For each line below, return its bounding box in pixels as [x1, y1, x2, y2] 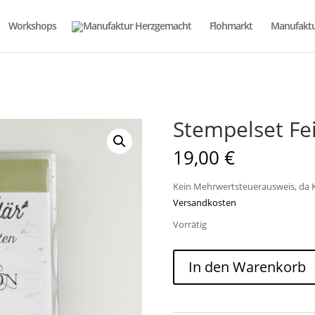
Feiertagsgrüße [172, 266, 243, 280]
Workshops [8, 19, 56, 32]
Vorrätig [172, 218, 207, 231]
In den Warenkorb [188, 257, 306, 276]
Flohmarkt [210, 19, 252, 32]
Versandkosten [172, 197, 236, 209]
